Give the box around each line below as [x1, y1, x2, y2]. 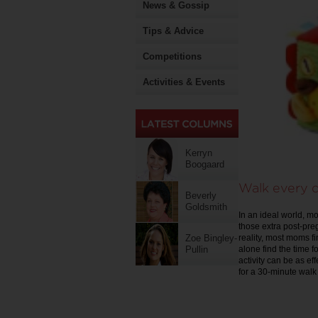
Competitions [143, 51, 202, 62]
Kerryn [185, 148, 212, 158]
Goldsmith [185, 202, 227, 212]
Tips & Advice [143, 26, 204, 36]
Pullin [185, 244, 208, 255]
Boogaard [185, 159, 224, 170]
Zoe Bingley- [185, 233, 237, 243]
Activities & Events [143, 77, 225, 87]
